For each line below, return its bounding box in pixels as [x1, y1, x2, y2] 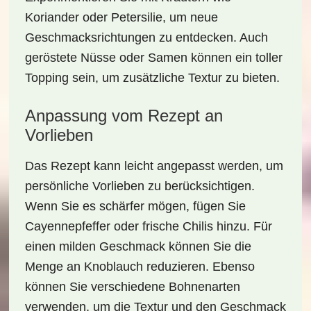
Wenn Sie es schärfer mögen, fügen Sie [24, 199, 246, 213]
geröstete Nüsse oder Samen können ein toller [24, 51, 283, 65]
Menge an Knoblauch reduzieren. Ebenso [24, 260, 255, 274]
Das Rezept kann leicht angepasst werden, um [24, 159, 283, 173]
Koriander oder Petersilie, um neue [24, 10, 218, 24]
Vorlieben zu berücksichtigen [92, 179, 251, 193]
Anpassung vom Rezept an [24, 106, 223, 125]
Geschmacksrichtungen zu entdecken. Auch [24, 31, 268, 44]
